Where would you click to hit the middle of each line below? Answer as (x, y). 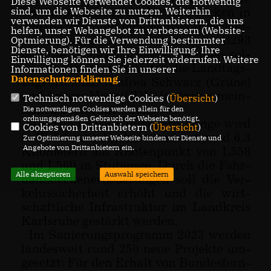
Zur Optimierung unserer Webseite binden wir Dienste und (122, 137)
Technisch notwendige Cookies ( (96, 98)
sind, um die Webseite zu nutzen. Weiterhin (110, 11)
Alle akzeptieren (43, 174)
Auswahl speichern (136, 174)
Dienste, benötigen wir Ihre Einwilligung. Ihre (115, 49)
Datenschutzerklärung (64, 78)
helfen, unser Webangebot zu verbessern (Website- (128, 30)
